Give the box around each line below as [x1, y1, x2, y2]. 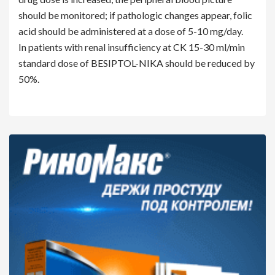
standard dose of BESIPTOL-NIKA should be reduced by [18, 56, 255, 69]
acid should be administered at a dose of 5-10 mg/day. [18, 25, 243, 37]
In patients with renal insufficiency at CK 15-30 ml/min [18, 41, 245, 53]
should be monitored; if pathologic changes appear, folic [18, 9, 252, 21]
